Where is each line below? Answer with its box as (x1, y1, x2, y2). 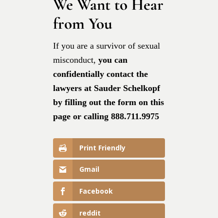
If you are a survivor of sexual (53, 40, 160, 51)
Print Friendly (79, 143, 126, 152)
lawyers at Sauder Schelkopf (53, 83, 160, 93)
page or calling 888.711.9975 (53, 111, 162, 121)
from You (53, 14, 112, 33)
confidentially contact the (53, 69, 148, 79)
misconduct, (53, 54, 98, 65)
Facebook (79, 186, 113, 196)
